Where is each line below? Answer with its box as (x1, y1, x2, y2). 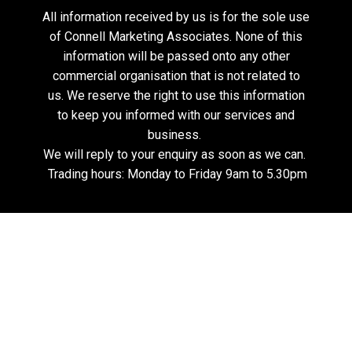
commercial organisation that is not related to (52, 68, 300, 83)
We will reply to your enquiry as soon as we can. (43, 147, 309, 162)
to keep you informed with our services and (57, 108, 295, 123)
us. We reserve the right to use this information (47, 88, 305, 103)
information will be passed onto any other (62, 49, 290, 64)
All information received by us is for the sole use (42, 9, 310, 24)
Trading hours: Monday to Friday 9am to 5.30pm (45, 167, 307, 181)
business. (148, 127, 204, 142)
